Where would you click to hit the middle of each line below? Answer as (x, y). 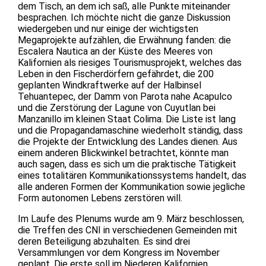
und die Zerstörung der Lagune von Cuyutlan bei (117, 107)
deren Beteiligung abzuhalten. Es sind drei (104, 241)
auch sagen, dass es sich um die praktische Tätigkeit (127, 164)
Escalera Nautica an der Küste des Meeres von (115, 51)
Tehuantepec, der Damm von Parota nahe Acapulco (125, 96)
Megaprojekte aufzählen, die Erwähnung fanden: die (124, 40)
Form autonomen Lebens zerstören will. (100, 198)
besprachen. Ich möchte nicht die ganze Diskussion (124, 17)
